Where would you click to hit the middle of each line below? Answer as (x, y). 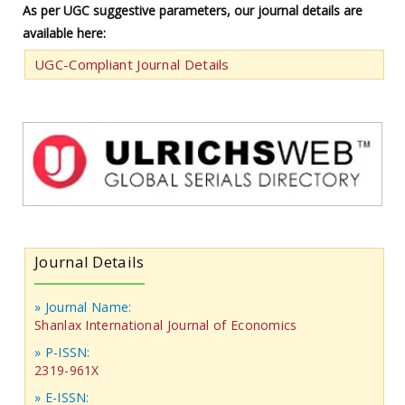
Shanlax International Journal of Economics (166, 325)
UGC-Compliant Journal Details (132, 65)
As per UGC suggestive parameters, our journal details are (193, 11)
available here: (64, 33)
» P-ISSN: (62, 353)
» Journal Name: (83, 307)
